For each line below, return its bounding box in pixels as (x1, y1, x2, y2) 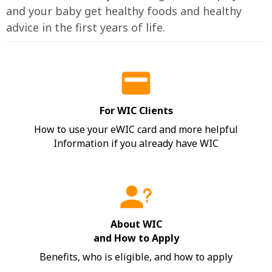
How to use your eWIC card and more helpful (34, 122, 238, 136)
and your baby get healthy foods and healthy (6, 3, 242, 18)
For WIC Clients (99, 103, 173, 117)
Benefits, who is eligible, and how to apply (39, 250, 233, 263)
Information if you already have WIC (53, 136, 219, 150)
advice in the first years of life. (6, 19, 165, 35)
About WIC (110, 217, 162, 231)
